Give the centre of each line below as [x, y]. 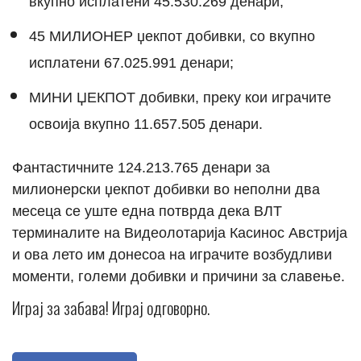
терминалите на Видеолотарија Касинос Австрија [180, 232]
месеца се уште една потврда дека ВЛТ [147, 211]
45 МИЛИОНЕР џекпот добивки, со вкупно [172, 36]
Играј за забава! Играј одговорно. [111, 307]
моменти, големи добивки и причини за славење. [178, 276]
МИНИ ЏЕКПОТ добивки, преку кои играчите [180, 97]
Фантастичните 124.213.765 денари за [141, 167]
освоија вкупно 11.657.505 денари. [150, 124]
